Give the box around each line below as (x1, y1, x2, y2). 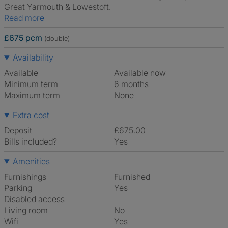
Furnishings (4, 172, 46, 182)
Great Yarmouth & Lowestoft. (4, 2, 111, 12)
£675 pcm (4, 33, 42, 43)
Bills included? (4, 136, 57, 147)
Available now (119, 68, 166, 78)
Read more (9, 13, 44, 23)
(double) (44, 34, 70, 42)
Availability (12, 52, 53, 63)
